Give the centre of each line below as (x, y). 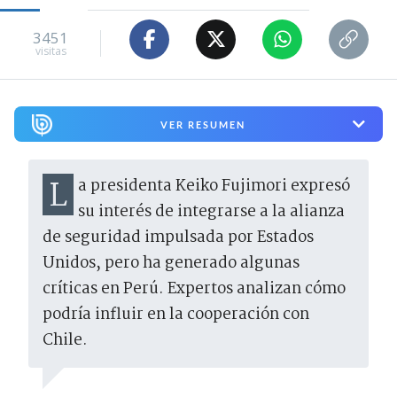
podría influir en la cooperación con (176, 315)
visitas (51, 51)
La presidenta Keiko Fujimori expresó (58, 198)
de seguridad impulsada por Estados (178, 238)
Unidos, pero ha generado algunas (171, 264)
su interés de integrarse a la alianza (211, 213)
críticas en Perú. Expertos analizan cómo (194, 290)
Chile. (65, 341)
